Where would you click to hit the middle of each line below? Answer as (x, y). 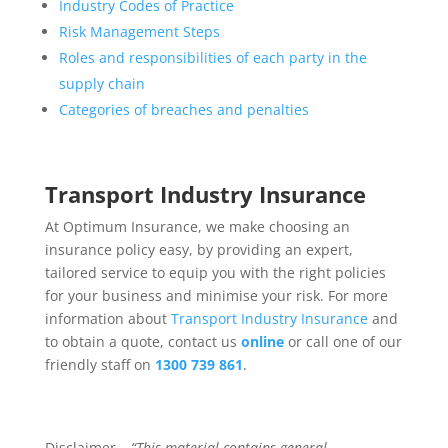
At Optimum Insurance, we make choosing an (197, 226)
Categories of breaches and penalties (183, 109)
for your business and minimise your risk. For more (216, 295)
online (262, 341)
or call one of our (342, 341)
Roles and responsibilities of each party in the (212, 57)
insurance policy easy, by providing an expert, (198, 249)
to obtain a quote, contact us (142, 341)
